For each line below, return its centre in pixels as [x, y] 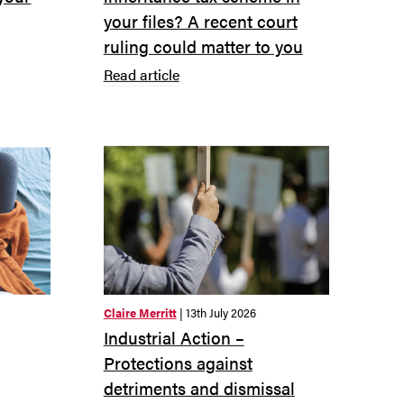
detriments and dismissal [199, 389]
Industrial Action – [174, 338]
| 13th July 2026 [216, 313]
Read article [141, 74]
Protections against [178, 363]
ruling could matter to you [203, 46]
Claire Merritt [140, 313]
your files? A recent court [200, 21]
